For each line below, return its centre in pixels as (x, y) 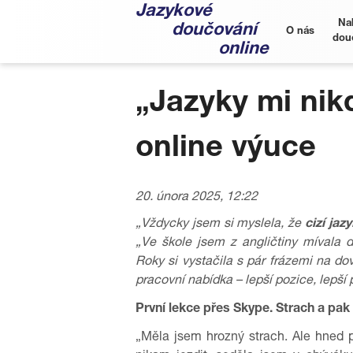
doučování (214, 31)
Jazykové (174, 12)
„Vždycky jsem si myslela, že (220, 225)
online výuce (226, 150)
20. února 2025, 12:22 (197, 198)
